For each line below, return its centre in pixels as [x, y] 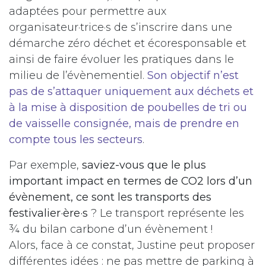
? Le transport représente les [166, 213]
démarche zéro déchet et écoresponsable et [128, 44]
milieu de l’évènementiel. [78, 76]
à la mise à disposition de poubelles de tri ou [128, 108]
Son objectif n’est [193, 76]
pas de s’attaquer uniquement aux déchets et [131, 92]
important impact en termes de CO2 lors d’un [131, 181]
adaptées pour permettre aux [88, 12]
